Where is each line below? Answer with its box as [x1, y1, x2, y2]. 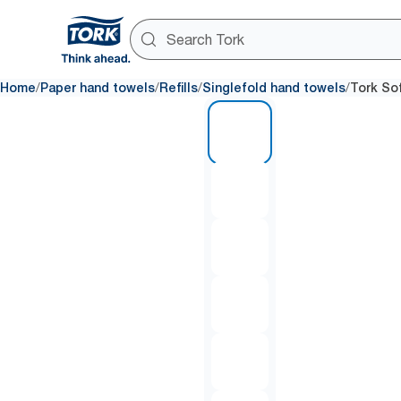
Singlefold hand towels [202, 81, 346, 95]
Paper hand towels [40, 81, 155, 95]
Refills [159, 81, 198, 95]
